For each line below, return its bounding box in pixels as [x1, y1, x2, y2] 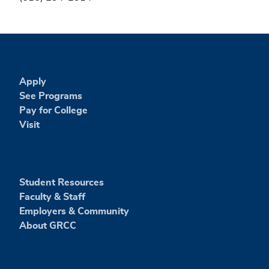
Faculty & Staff [19, 192, 85, 202]
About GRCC [19, 220, 76, 231]
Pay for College [19, 105, 88, 115]
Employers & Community [19, 206, 129, 216]
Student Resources [19, 177, 104, 187]
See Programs [19, 91, 82, 101]
